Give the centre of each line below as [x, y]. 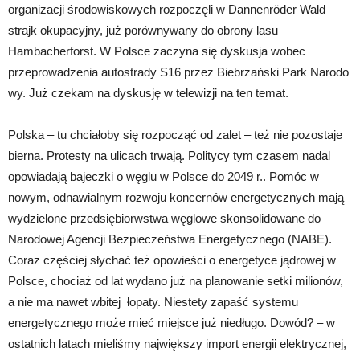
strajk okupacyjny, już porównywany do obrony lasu [143, 30]
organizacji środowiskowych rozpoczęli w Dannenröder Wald [167, 9]
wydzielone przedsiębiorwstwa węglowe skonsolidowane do [164, 218]
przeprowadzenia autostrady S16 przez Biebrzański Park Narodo [178, 72]
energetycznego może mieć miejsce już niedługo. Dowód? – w [172, 322]
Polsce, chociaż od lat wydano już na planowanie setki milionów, [176, 280]
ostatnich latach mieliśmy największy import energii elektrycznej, [177, 343]
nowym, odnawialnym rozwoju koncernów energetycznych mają [176, 197]
